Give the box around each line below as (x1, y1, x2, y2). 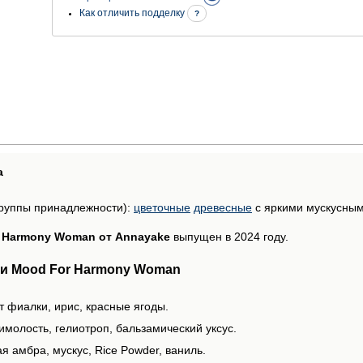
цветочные (134, 200, 190, 214)
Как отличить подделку (79, 7, 187, 19)
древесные (194, 200, 252, 214)
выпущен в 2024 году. (170, 229, 288, 243)
